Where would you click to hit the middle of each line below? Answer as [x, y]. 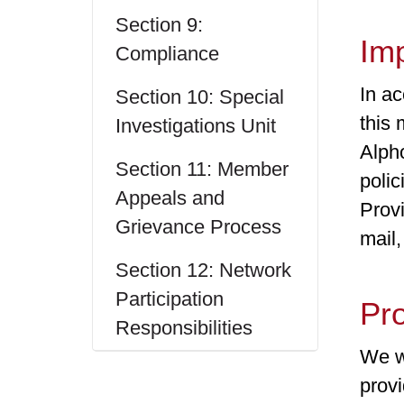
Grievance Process [198, 227]
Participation [170, 299]
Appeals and [170, 198]
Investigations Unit [196, 126]
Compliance [167, 54]
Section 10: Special [200, 97]
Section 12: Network [203, 270]
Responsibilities [184, 328]
